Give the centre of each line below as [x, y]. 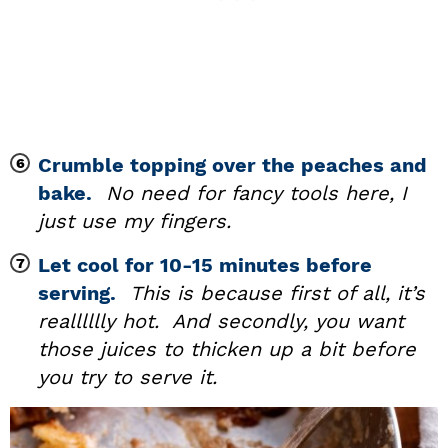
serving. [77, 293]
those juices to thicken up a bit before [227, 349]
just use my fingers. [134, 221]
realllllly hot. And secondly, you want [221, 321]
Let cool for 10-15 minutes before [205, 265]
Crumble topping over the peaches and [232, 165]
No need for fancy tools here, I [256, 193]
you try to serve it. [127, 377]
